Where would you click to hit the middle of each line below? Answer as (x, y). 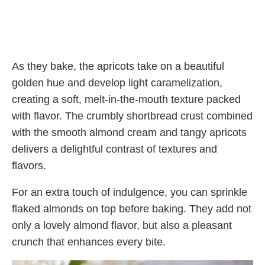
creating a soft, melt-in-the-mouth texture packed (126, 100)
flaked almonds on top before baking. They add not (132, 209)
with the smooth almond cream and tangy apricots (129, 133)
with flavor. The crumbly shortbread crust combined (132, 116)
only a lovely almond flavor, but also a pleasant (122, 226)
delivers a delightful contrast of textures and (114, 149)
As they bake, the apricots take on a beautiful (118, 67)
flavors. (29, 166)
